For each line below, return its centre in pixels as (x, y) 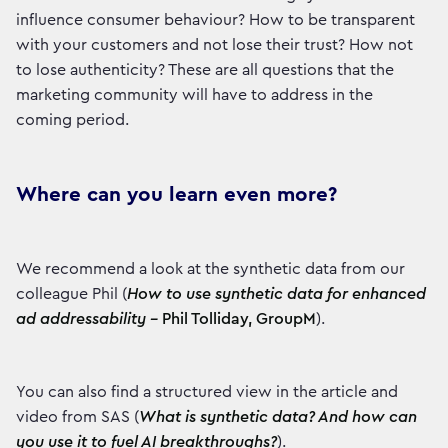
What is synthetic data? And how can (278, 417)
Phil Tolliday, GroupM (239, 319)
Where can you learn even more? (176, 195)
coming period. (72, 120)
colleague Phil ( (71, 294)
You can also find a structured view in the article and (207, 392)
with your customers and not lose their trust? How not (214, 45)
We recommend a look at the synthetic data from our (210, 269)
